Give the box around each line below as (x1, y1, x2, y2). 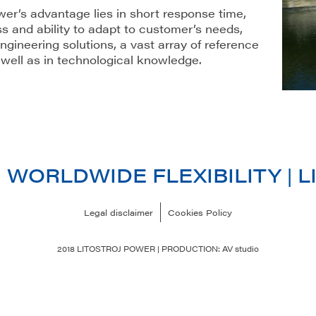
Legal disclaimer (84, 205, 153, 219)
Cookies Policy (168, 205, 232, 219)
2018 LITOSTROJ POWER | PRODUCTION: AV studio (57, 243, 259, 254)
